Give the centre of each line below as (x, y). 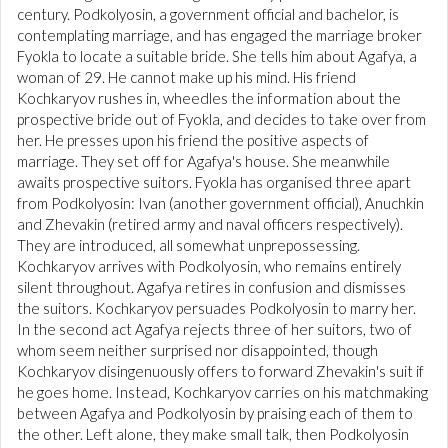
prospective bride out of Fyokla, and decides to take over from (221, 119)
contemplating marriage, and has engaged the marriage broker (219, 35)
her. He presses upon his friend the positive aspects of (193, 140)
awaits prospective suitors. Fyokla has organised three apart (214, 182)
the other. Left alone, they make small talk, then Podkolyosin (213, 434)
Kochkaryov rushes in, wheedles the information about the (209, 98)
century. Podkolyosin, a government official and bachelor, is (208, 14)
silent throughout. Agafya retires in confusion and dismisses (211, 287)
